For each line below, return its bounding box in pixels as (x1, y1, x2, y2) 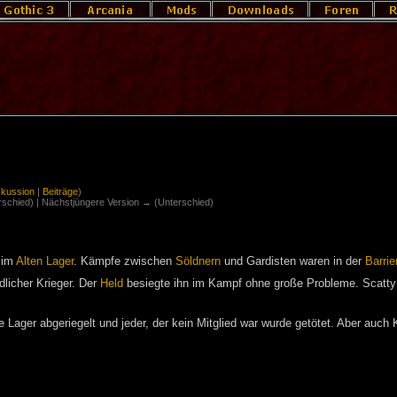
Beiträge (43, 185, 79, 197)
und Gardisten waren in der (220, 255, 365, 269)
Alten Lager (15, 255, 74, 269)
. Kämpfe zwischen (73, 255, 175, 269)
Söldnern (175, 255, 221, 269)
